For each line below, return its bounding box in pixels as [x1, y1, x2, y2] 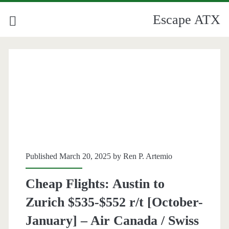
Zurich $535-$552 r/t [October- [25, 195, 203, 210]
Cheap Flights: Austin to [25, 176, 165, 192]
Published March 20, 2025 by [25, 152, 123, 161]
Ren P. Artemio [123, 152, 172, 161]
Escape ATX [153, 12, 221, 27]
